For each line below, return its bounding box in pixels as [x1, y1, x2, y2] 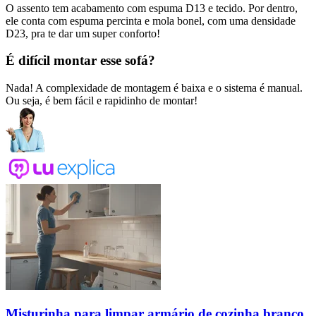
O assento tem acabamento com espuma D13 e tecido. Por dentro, [6, 1, 298, 14]
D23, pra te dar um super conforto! [6, 27, 160, 39]
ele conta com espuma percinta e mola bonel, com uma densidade [6, 14, 296, 27]
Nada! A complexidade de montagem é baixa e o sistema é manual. [6, 82, 303, 95]
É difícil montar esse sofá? [6, 53, 155, 68]
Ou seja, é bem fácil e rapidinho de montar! [6, 95, 197, 107]
